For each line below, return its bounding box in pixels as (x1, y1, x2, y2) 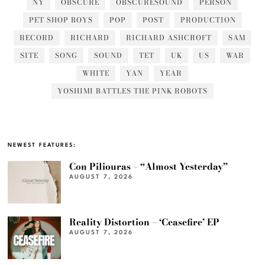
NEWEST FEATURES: (8, 143, 77, 148)
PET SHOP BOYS (28, 14, 93, 26)
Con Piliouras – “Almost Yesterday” (69, 160, 228, 174)
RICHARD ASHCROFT (125, 32, 212, 44)
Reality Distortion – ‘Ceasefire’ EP (69, 215, 220, 230)
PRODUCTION (180, 14, 236, 26)
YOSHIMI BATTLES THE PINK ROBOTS (57, 85, 208, 97)
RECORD (19, 32, 54, 44)
